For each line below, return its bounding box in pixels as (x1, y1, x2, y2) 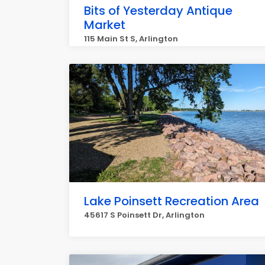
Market (84, 17, 125, 33)
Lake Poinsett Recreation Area (84, 193, 259, 209)
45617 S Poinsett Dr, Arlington (84, 209, 205, 221)
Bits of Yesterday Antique (84, 2, 232, 19)
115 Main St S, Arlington (84, 33, 178, 44)
